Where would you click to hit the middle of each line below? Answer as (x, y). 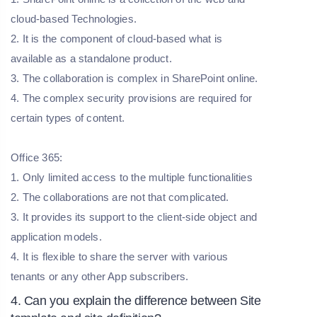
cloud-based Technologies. (75, 19)
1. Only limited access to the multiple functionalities (133, 178)
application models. (58, 237)
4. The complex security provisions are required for (132, 98)
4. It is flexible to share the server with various (119, 257)
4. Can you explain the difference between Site (136, 301)
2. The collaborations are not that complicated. (121, 197)
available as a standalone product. (93, 59)
